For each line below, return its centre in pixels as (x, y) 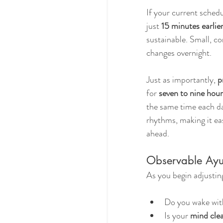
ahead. (158, 133)
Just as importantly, (182, 79)
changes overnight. (179, 53)
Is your (177, 215)
